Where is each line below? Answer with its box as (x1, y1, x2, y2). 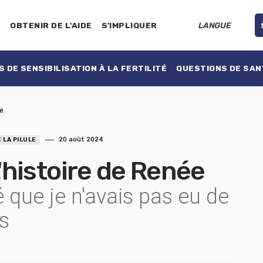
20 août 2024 (58, 136, 103, 143)
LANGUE (198, 21, 231, 30)
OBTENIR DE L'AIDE (10, 21, 92, 30)
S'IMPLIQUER (101, 21, 157, 30)
